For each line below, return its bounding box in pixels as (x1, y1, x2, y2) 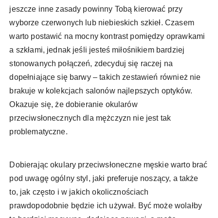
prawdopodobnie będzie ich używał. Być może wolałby (9, 201, 202, 210)
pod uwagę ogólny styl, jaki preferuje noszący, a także (9, 174, 199, 183)
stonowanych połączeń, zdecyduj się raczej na (9, 59, 173, 68)
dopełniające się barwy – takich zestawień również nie (9, 73, 201, 82)
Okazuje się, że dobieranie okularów (9, 100, 138, 109)
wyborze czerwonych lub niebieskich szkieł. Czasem (9, 18, 194, 27)
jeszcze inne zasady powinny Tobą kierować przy (9, 5, 183, 14)
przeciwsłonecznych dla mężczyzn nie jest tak (9, 114, 171, 123)
